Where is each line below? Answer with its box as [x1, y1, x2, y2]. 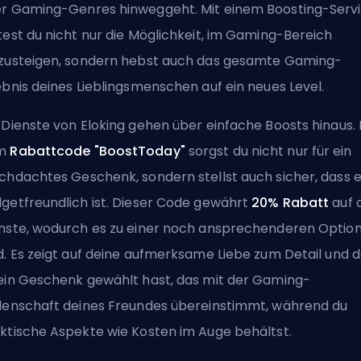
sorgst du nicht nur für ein [185, 142, 352, 160]
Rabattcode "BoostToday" [10, 142, 185, 160]
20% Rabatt [251, 193, 330, 212]
